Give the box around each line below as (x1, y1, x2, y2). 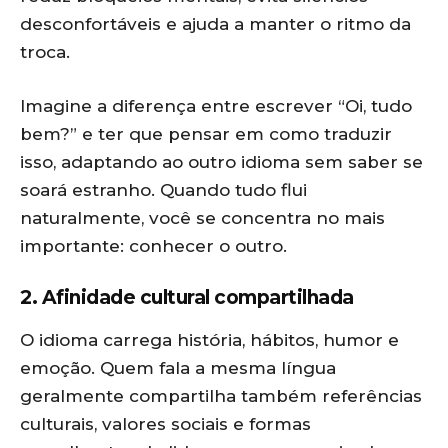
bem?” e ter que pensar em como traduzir (20, 124, 392, 144)
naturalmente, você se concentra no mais (20, 208, 385, 228)
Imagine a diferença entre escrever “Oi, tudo (20, 96, 412, 116)
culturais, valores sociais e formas (20, 414, 311, 434)
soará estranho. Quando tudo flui (20, 180, 307, 200)
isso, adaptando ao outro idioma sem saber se (20, 152, 423, 172)
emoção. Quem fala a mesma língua (20, 358, 336, 378)
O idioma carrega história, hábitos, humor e (20, 330, 399, 350)
